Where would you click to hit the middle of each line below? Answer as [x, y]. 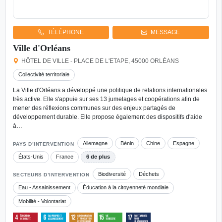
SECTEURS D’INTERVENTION [51, 174]
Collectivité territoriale [44, 75]
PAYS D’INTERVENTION [43, 144]
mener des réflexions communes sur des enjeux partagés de [94, 108]
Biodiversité [112, 174]
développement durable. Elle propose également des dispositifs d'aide [107, 117]
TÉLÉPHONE [65, 32]
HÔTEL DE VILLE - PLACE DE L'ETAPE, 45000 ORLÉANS [100, 61]
